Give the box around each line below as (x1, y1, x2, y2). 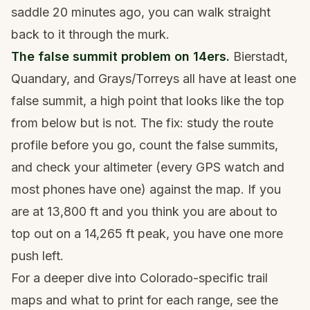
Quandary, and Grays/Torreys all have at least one (11, 71, 296, 86)
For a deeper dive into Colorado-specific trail (11, 271, 268, 286)
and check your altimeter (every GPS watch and (11, 160, 284, 175)
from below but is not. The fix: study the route (11, 116, 273, 131)
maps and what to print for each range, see (11, 293, 260, 308)
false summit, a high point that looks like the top (11, 93, 284, 109)
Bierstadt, (230, 49, 288, 64)
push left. (11, 248, 64, 264)
